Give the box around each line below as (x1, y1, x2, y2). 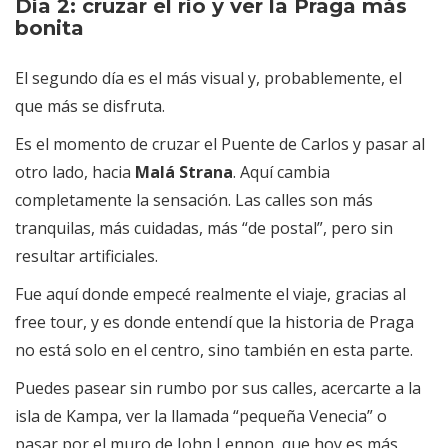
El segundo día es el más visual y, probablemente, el (15, 67, 402, 90)
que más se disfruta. (15, 95, 165, 118)
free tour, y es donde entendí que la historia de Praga (15, 311, 414, 334)
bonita (15, 16, 84, 41)
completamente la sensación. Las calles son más (15, 189, 373, 212)
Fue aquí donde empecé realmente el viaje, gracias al (15, 283, 406, 306)
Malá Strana (135, 161, 233, 184)
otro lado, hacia (15, 161, 135, 184)
